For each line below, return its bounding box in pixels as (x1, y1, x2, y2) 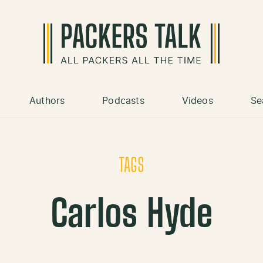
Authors (29, 96, 65, 106)
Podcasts (102, 96, 144, 106)
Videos (181, 96, 213, 106)
